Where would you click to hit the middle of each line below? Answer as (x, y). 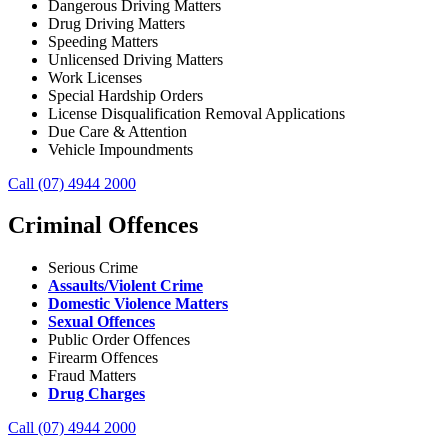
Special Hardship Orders (125, 95)
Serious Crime (93, 268)
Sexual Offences (101, 322)
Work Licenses (95, 77)
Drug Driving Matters (116, 23)
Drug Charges (96, 394)
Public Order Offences (119, 340)
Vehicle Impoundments (120, 149)
